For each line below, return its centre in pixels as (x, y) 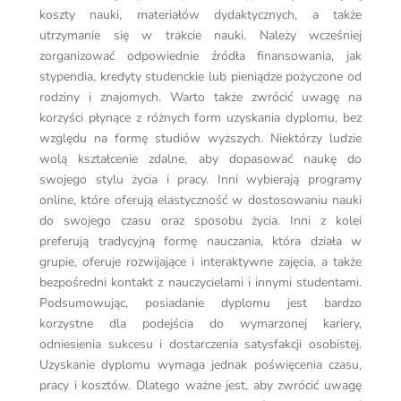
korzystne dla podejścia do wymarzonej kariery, (200, 324)
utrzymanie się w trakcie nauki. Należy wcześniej (200, 36)
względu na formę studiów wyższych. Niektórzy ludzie (200, 139)
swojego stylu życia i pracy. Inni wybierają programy (200, 180)
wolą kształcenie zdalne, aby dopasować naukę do (200, 159)
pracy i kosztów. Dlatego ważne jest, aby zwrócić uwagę (200, 386)
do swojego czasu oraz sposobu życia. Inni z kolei (200, 221)
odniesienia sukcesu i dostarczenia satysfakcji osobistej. (200, 345)
